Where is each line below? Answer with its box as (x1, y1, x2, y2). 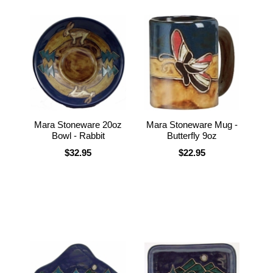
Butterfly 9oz (166, 130, 217, 141)
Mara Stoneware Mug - (146, 119, 238, 130)
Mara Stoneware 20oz (34, 119, 122, 130)
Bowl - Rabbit (51, 130, 105, 141)
